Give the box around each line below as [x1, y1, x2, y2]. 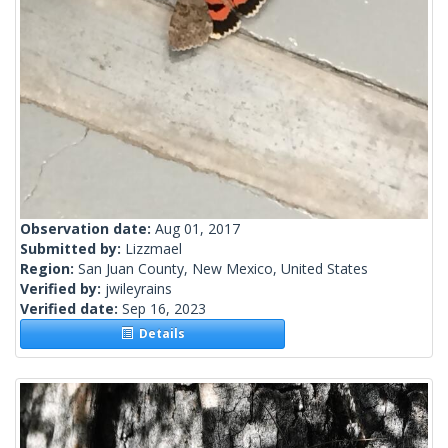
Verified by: [20, 279, 105, 299]
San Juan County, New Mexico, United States [78, 259, 368, 279]
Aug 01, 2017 [155, 219, 240, 239]
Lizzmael [125, 239, 182, 259]
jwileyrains [105, 279, 172, 299]
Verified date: [20, 299, 122, 319]
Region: [20, 259, 78, 279]
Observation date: [20, 219, 155, 239]
